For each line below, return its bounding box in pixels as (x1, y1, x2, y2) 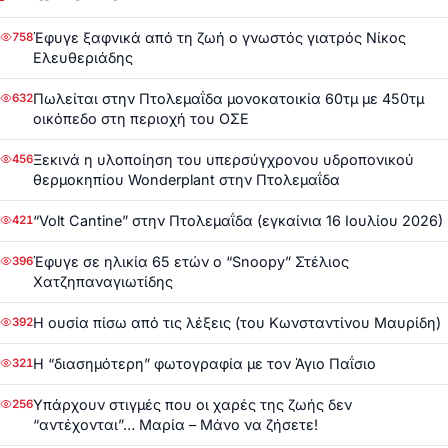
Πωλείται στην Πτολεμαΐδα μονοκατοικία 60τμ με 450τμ (33, 90, 424, 108)
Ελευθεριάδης (33, 49, 133, 67)
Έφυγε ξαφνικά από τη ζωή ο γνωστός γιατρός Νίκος (33, 29, 406, 47)
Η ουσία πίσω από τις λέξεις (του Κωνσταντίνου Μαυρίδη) (33, 314, 441, 332)
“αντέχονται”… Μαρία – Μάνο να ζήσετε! (33, 416, 318, 434)
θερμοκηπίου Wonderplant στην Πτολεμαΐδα (33, 171, 340, 189)
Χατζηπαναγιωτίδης (33, 273, 173, 291)
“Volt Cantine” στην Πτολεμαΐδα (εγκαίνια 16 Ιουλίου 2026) (33, 212, 443, 230)
